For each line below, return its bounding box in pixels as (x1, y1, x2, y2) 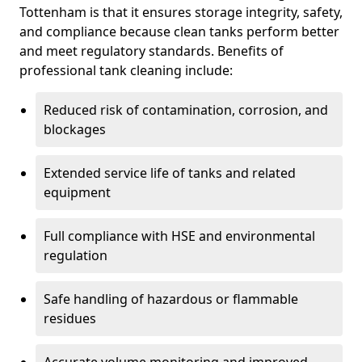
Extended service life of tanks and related (44, 164, 296, 182)
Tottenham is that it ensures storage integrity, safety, (19, 3, 343, 21)
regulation (44, 246, 107, 264)
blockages (44, 120, 106, 138)
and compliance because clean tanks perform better (19, 23, 339, 40)
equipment (44, 183, 111, 201)
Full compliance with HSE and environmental (44, 227, 315, 245)
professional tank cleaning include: (19, 61, 233, 79)
